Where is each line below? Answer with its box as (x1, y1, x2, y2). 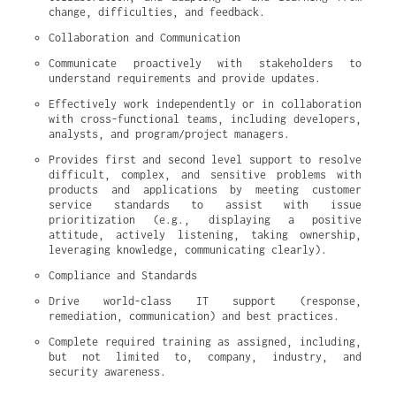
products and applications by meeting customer (49, 183, 362, 196)
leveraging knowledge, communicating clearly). (49, 243, 327, 256)
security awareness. (49, 365, 166, 378)
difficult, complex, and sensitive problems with (49, 168, 362, 181)
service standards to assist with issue (49, 198, 362, 211)
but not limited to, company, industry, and (49, 350, 362, 363)
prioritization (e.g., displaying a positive (49, 213, 362, 226)
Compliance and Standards (49, 269, 197, 282)
